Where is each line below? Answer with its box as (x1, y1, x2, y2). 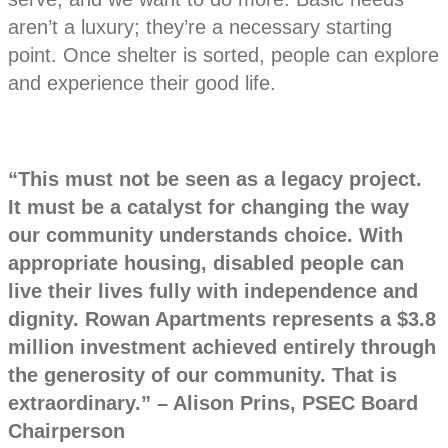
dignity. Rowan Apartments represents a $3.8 (8, 308, 436, 331)
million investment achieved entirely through (8, 336, 436, 359)
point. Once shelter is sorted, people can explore (8, 44, 439, 67)
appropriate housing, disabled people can (8, 252, 404, 275)
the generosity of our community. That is (8, 364, 397, 387)
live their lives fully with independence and (8, 280, 418, 303)
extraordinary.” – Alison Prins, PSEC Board (8, 392, 418, 415)
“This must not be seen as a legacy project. (8, 168, 422, 191)
